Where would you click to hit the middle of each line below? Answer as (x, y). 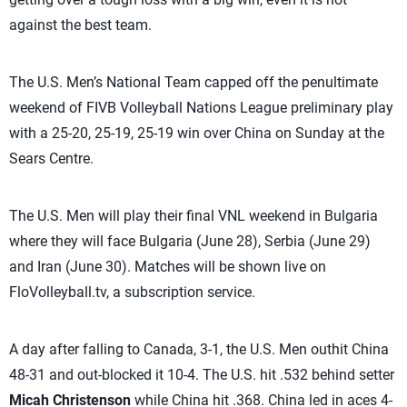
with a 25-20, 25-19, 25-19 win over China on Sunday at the (197, 133)
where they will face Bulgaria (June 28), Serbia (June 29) (190, 241)
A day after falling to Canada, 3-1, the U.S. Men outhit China (199, 349)
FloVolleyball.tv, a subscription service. (132, 292)
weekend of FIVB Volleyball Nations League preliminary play (201, 108)
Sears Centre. (51, 159)
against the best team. (80, 25)
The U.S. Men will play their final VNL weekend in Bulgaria (194, 216)
